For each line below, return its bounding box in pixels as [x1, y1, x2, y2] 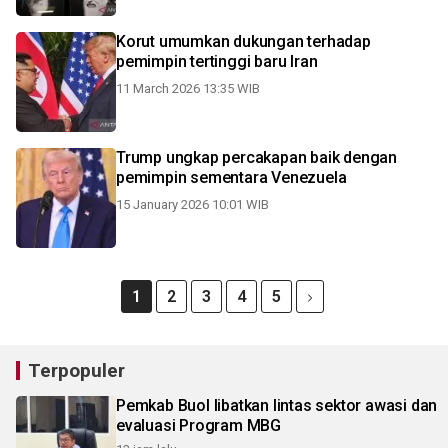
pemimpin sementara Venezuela [116, 168, 347, 187]
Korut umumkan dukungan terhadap [116, 32, 371, 51]
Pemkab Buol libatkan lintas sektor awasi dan [116, 396, 438, 415]
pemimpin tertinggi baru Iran [116, 52, 318, 71]
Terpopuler [28, 359, 125, 382]
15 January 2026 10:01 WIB [116, 197, 269, 212]
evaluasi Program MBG [116, 416, 281, 435]
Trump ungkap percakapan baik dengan [116, 148, 397, 167]
